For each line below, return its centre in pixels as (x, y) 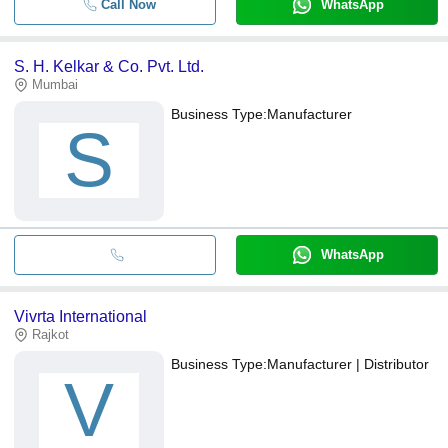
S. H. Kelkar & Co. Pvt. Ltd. (109, 66)
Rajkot (50, 334)
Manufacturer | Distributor (348, 363)
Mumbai (55, 84)
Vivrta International (80, 316)
